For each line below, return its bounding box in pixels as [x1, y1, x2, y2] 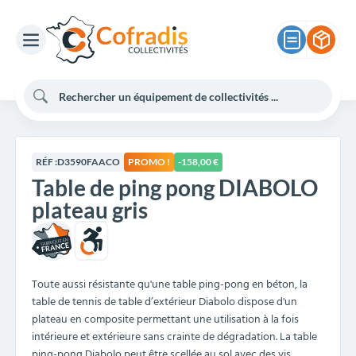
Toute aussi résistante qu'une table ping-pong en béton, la [32, 276, 308, 294]
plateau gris [32, 196, 148, 223]
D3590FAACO [57, 156, 120, 168]
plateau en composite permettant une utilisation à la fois [32, 311, 299, 329]
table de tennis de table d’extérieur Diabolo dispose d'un [32, 293, 297, 311]
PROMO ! [128, 156, 170, 168]
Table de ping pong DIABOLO [32, 174, 318, 201]
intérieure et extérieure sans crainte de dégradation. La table [32, 328, 317, 346]
